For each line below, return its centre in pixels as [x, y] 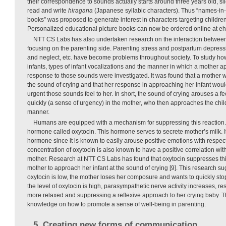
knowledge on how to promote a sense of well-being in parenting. [117, 204]
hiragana [81, 10]
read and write [48, 10]
